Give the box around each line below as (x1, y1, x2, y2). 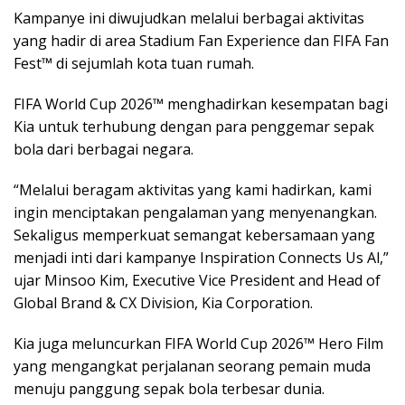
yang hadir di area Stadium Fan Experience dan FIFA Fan (14, 31, 389, 52)
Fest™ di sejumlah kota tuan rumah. (14, 53, 254, 74)
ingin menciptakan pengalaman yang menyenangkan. (14, 202, 377, 223)
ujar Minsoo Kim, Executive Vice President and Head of (14, 270, 381, 291)
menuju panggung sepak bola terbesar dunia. (14, 379, 325, 400)
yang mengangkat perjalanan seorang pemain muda (14, 356, 371, 377)
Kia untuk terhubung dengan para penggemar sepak (14, 117, 374, 137)
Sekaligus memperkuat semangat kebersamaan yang (14, 225, 375, 246)
